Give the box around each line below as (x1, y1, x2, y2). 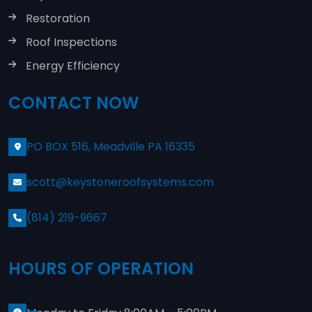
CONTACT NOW (8, 91, 139, 115)
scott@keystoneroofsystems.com (26, 174, 214, 191)
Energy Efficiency (26, 57, 120, 74)
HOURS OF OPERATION (8, 256, 194, 280)
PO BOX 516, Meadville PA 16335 (26, 139, 195, 155)
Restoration (26, 10, 90, 26)
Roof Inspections (26, 33, 117, 50)
